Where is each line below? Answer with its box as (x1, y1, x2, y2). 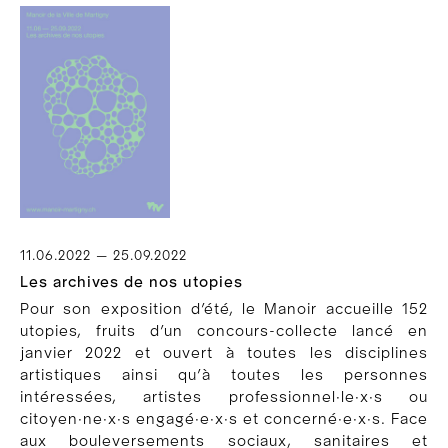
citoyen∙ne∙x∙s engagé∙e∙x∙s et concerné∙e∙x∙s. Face (20, 411, 428, 428)
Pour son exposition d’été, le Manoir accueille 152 (20, 301, 428, 318)
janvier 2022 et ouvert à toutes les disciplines (20, 345, 428, 362)
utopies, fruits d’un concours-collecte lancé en (20, 323, 428, 340)
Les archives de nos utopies (20, 274, 243, 291)
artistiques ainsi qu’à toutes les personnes (20, 367, 428, 384)
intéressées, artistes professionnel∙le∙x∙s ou (20, 389, 428, 406)
